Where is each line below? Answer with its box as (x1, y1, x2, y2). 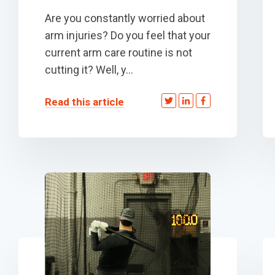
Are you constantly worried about (45, 11, 205, 25)
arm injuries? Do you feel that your (45, 28, 211, 42)
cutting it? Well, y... (45, 63, 133, 76)
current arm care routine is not (45, 45, 192, 59)
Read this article (45, 95, 124, 108)
